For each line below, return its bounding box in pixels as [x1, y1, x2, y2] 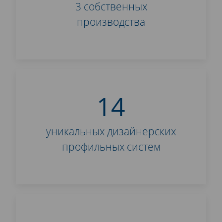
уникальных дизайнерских [46, 124, 176, 138]
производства [77, 15, 145, 29]
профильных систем [61, 140, 161, 154]
